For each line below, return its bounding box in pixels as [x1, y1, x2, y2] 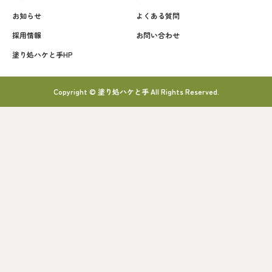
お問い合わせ [136, 29, 180, 40]
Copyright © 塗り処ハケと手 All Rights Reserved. [53, 86, 219, 97]
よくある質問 [136, 10, 180, 21]
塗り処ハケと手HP [12, 49, 73, 59]
